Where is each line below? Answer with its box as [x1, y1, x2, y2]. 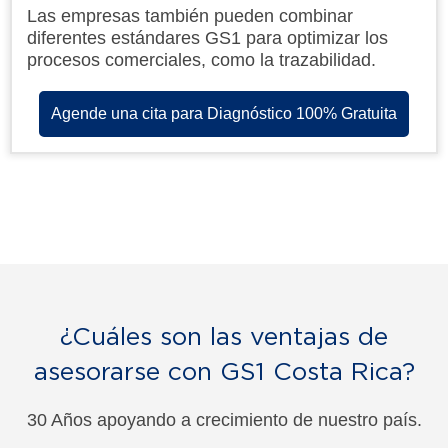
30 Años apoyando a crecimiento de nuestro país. [26, 409, 422, 430]
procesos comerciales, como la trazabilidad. [27, 49, 376, 70]
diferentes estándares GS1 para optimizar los [27, 27, 388, 48]
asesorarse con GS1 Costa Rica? [33, 355, 415, 386]
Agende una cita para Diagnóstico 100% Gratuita [51, 104, 397, 122]
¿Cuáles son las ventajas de [60, 320, 388, 351]
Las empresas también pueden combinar [27, 5, 353, 26]
